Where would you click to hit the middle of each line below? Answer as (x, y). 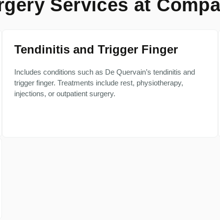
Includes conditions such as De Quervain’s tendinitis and (105, 72)
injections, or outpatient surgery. (65, 94)
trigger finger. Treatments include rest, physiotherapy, (99, 83)
